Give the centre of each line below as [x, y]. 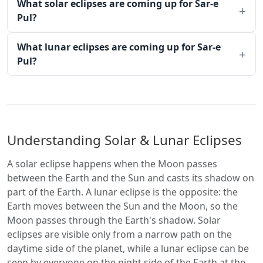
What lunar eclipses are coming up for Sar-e [119, 47]
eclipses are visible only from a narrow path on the [119, 234]
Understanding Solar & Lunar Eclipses [124, 140]
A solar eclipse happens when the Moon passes [112, 164]
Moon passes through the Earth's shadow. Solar [114, 220]
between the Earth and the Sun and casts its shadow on [131, 178]
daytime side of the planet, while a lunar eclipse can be [128, 248]
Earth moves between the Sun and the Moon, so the [122, 206]
